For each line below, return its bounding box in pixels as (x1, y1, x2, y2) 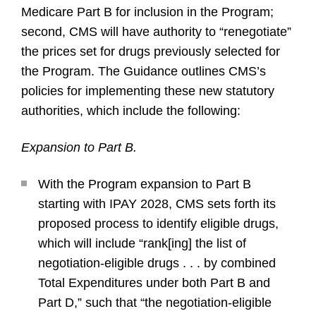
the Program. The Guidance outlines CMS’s (21, 64, 266, 78)
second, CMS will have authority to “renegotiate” (21, 25, 291, 39)
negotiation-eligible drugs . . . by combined (38, 256, 276, 270)
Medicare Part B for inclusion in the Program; (21, 5, 274, 19)
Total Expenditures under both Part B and (38, 276, 270, 290)
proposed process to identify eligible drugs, (38, 217, 279, 231)
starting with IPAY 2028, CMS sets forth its (38, 197, 276, 211)
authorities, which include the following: (21, 104, 241, 118)
